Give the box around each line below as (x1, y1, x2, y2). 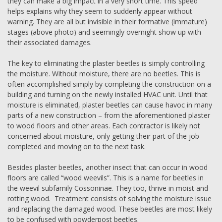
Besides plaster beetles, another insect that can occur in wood (7, 163, 208, 172)
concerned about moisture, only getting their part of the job (7, 131, 199, 141)
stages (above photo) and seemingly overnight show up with (7, 27, 201, 37)
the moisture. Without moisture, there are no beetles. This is (7, 69, 201, 79)
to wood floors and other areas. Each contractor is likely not (7, 121, 200, 131)
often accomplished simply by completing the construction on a (7, 79, 211, 89)
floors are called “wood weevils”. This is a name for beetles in (7, 173, 204, 183)
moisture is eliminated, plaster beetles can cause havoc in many (7, 100, 212, 110)
